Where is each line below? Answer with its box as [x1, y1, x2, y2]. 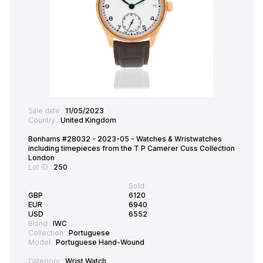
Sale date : [28, 106, 65, 116]
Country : [28, 116, 60, 125]
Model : [28, 238, 56, 247]
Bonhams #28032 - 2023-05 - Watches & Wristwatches [28, 134, 222, 144]
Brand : [28, 219, 53, 228]
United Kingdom [60, 116, 116, 125]
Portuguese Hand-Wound [56, 238, 144, 247]
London [28, 153, 55, 163]
